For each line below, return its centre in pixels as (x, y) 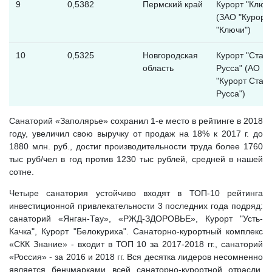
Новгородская (170, 55)
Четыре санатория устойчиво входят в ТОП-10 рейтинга (136, 193)
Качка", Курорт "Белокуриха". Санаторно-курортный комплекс (136, 231)
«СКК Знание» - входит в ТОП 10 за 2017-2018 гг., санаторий (136, 244)
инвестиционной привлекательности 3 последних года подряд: (136, 206)
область (158, 68)
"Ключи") (233, 29)
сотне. (22, 172)
